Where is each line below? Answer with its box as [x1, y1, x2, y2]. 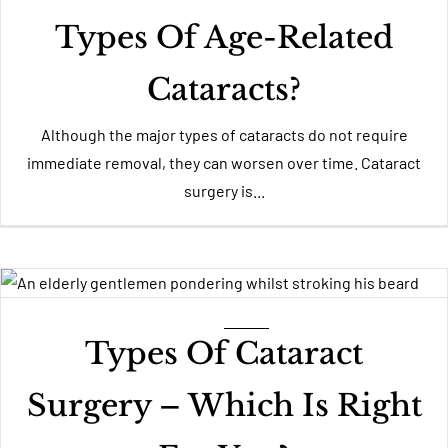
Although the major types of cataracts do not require [40, 125, 408, 144]
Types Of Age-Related [54, 19, 394, 56]
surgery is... [183, 181, 265, 200]
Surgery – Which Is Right [26, 387, 422, 424]
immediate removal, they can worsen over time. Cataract [27, 153, 421, 172]
